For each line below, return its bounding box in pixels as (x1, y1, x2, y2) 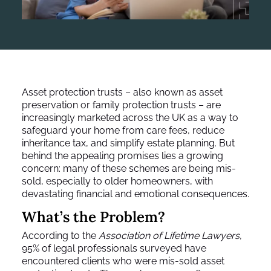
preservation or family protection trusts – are (22, 99, 221, 111)
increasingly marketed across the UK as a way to (22, 112, 238, 124)
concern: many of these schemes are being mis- (22, 163, 236, 175)
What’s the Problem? (22, 207, 165, 227)
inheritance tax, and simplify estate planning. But (22, 137, 235, 149)
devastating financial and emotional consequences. (22, 188, 249, 200)
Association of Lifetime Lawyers (99, 230, 240, 242)
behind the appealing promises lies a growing (22, 150, 223, 162)
